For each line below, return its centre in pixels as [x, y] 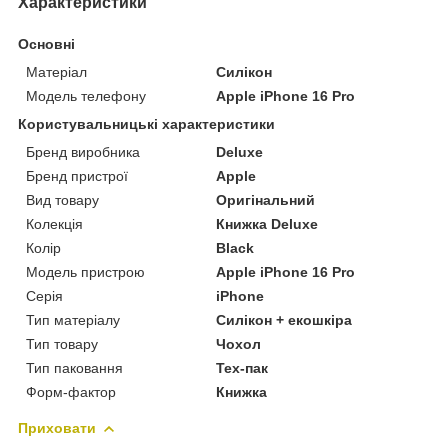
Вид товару [62, 199]
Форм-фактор [71, 391]
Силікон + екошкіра [284, 319]
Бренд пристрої [77, 175]
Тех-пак [242, 367]
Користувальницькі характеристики [146, 123]
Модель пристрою [85, 271]
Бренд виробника [83, 151]
